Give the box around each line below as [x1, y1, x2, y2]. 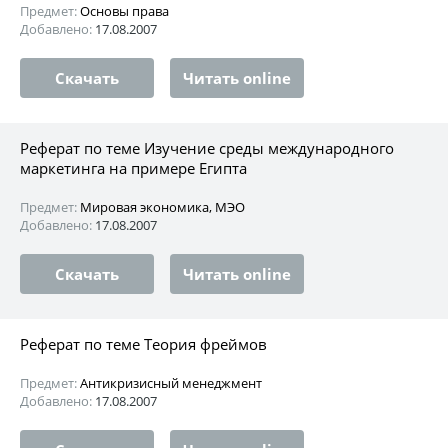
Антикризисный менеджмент [80, 373, 262, 392]
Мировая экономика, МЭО [80, 197, 245, 216]
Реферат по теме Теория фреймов [20, 333, 267, 354]
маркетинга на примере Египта [20, 157, 247, 178]
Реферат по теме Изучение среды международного [20, 137, 394, 158]
